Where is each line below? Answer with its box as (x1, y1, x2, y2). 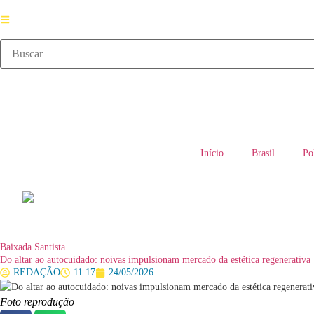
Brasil (252, 148, 275, 158)
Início (200, 148, 224, 158)
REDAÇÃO (13, 267, 60, 278)
